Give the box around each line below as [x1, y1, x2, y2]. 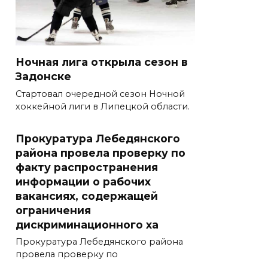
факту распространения [16, 160, 158, 173]
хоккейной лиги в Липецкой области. [16, 101, 190, 112]
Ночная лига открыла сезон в [16, 56, 188, 69]
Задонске [16, 70, 71, 83]
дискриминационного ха [16, 218, 159, 231]
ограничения [16, 203, 91, 217]
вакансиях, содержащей [16, 189, 158, 202]
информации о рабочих [16, 175, 151, 188]
